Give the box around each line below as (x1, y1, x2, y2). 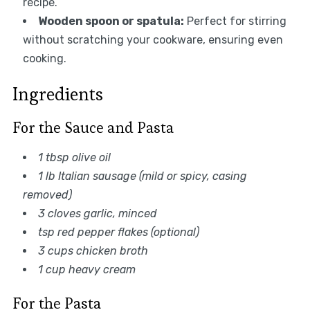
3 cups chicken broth (37, 244, 148, 257)
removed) (22, 188, 72, 201)
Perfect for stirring (183, 14, 286, 28)
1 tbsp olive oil (37, 150, 111, 164)
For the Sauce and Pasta (12, 117, 174, 137)
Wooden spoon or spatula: (37, 14, 184, 28)
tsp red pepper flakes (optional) (37, 225, 199, 239)
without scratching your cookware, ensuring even (22, 33, 283, 46)
